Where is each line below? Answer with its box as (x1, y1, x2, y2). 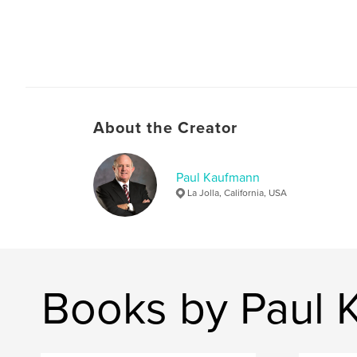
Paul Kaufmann (176, 169, 260, 186)
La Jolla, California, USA (187, 186, 287, 198)
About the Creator (93, 118, 237, 138)
